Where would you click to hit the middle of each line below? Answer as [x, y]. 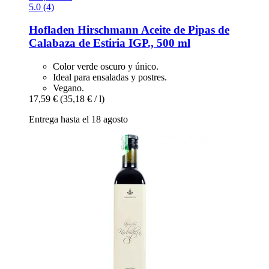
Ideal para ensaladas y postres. [110, 77]
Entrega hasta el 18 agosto [78, 119]
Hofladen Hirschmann [84, 30]
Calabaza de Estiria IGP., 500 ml [110, 43]
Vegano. [68, 88]
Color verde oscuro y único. [106, 66]
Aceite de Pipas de [184, 30]
